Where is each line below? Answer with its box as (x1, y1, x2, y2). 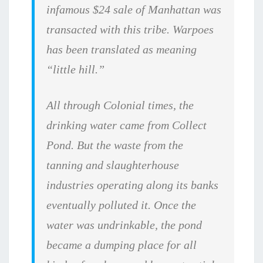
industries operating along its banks (46, 178, 219, 192)
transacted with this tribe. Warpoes (46, 23, 214, 36)
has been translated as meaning (46, 43, 197, 56)
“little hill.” (46, 63, 105, 76)
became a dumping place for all (46, 238, 197, 252)
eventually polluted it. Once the (46, 198, 197, 212)
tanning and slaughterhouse (46, 159, 180, 172)
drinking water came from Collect (46, 119, 207, 132)
